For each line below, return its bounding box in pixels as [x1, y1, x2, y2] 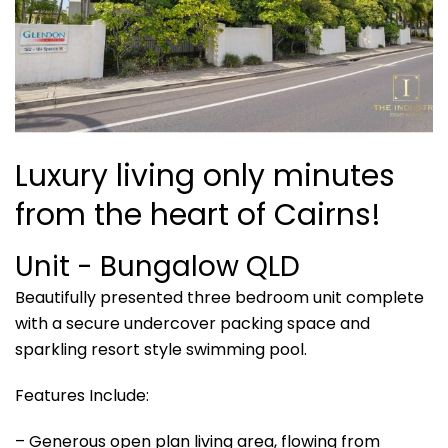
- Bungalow [77, 246, 246, 286]
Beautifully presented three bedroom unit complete [15, 285, 424, 309]
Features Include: [15, 383, 149, 407]
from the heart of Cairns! [15, 193, 381, 236]
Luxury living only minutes [15, 154, 395, 197]
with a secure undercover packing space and [15, 311, 370, 335]
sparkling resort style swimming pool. [15, 337, 307, 361]
